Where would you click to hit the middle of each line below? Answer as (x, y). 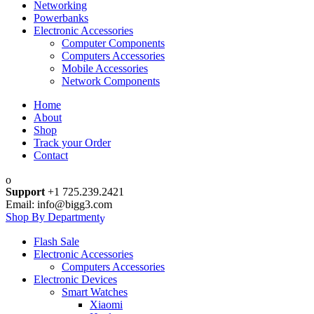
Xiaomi (106, 304)
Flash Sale (56, 241)
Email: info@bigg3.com (59, 205)
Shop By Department (53, 217)
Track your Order (72, 143)
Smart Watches (95, 292)
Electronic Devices (75, 279)
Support (25, 192)
